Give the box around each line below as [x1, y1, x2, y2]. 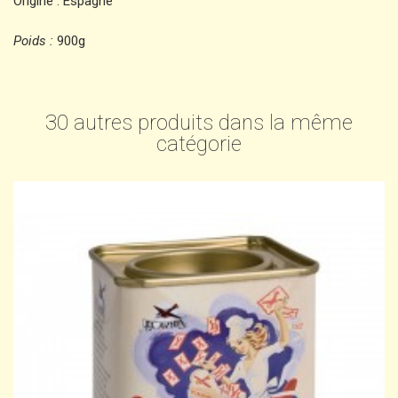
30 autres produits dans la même [45, 109, 353, 135]
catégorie [156, 131, 242, 156]
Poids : [13, 32, 53, 49]
